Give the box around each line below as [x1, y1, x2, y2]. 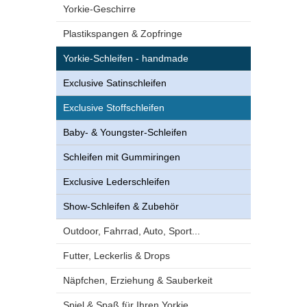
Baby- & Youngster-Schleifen [63, 127, 187, 138]
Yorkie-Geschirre [63, 3, 136, 14]
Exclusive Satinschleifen [63, 77, 167, 88]
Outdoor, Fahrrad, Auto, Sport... [63, 225, 200, 236]
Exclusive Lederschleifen [63, 176, 170, 187]
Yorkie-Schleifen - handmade [63, 53, 188, 64]
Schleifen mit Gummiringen [63, 151, 180, 162]
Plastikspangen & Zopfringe [63, 28, 182, 39]
